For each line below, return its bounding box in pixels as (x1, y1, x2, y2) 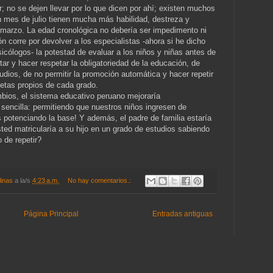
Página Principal (23, 210, 79, 219)
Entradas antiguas (152, 210, 213, 219)
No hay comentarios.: (67, 176, 133, 184)
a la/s (15, 176, 32, 184)
